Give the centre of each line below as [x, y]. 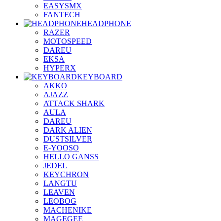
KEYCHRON [66, 174]
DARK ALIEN [68, 130]
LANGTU [60, 183]
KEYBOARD [100, 76]
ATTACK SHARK [74, 103]
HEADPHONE [106, 23]
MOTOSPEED [68, 41]
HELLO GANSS [71, 156]
